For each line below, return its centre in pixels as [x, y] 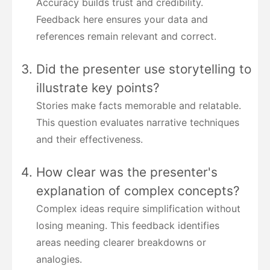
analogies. [59, 259]
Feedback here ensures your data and [122, 20]
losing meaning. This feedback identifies [128, 226]
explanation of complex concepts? [138, 191]
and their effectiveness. [89, 140]
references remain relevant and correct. [126, 36]
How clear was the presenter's [127, 172]
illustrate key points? [98, 88]
